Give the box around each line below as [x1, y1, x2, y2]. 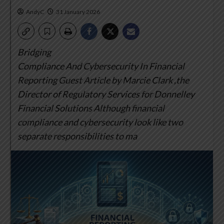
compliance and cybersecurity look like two [17, 116, 183, 128]
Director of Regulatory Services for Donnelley [17, 88, 194, 100]
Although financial [92, 102, 164, 114]
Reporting [17, 74, 57, 86]
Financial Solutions [17, 102, 92, 114]
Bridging [17, 46, 51, 58]
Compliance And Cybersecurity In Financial [17, 60, 184, 72]
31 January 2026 [56, 8, 100, 16]
